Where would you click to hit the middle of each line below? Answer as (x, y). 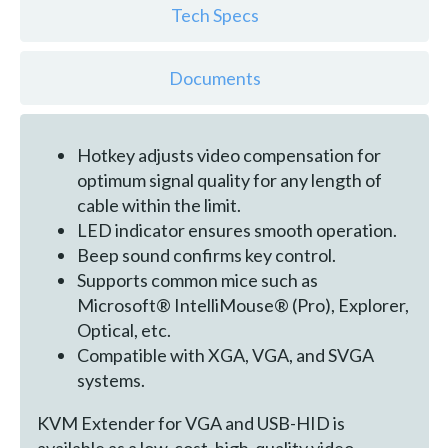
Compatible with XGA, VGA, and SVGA (225, 354)
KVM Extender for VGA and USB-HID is (190, 422)
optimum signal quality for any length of (229, 179)
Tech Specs (215, 15)
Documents (215, 78)
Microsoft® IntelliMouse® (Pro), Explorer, (242, 304)
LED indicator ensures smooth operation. (236, 229)
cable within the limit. (158, 204)
